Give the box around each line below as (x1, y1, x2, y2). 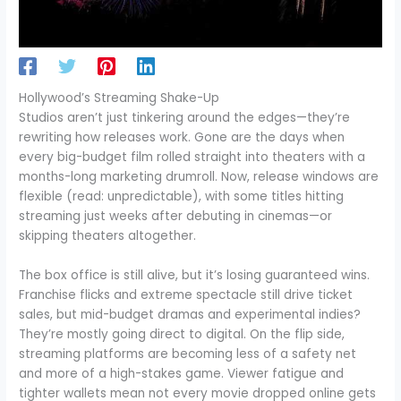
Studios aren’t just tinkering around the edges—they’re (19, 108, 351, 126)
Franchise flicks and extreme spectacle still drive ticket (19, 286, 354, 303)
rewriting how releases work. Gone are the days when (19, 128, 346, 146)
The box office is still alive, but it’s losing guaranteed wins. (19, 266, 371, 284)
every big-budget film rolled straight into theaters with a (19, 148, 366, 166)
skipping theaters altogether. (19, 226, 197, 244)
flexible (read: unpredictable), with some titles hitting (19, 187, 345, 205)
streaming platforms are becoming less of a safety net (19, 345, 357, 363)
